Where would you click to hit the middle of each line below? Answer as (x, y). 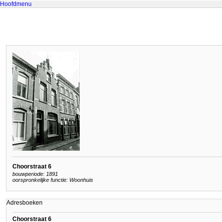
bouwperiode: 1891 (35, 174)
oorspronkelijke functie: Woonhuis (53, 180)
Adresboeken (25, 202)
